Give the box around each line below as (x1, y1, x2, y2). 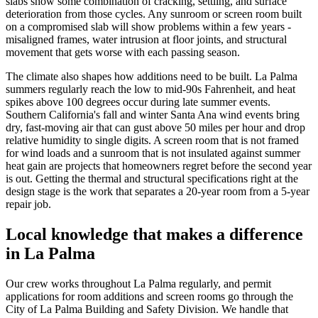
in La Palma (6, 244, 95, 263)
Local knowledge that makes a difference (6, 225, 303, 244)
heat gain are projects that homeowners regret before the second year (6, 160, 312, 172)
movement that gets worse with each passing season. (6, 46, 240, 59)
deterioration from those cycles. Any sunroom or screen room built (6, 8, 302, 21)
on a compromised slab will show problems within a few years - (6, 21, 291, 33)
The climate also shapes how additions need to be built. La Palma (6, 70, 297, 83)
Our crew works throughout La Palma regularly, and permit (6, 278, 271, 290)
